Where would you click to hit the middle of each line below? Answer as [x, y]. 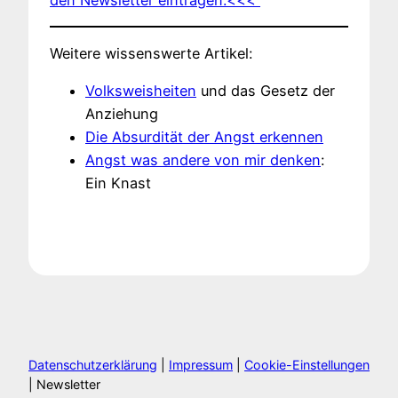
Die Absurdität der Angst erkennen [204, 137]
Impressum [201, 365]
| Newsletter [64, 385]
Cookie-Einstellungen [307, 365]
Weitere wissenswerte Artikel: [151, 54]
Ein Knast [118, 183]
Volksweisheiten [141, 91]
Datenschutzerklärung [93, 365]
